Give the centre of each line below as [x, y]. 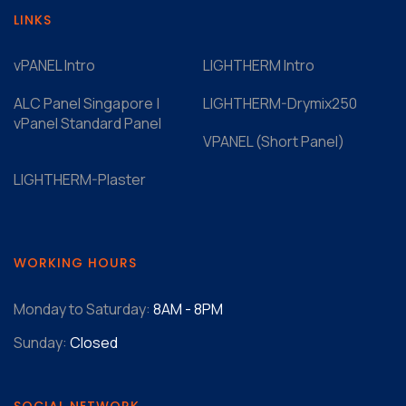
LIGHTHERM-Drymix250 [280, 103]
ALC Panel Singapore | [87, 103]
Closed [94, 342]
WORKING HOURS [75, 262]
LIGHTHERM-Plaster [80, 179]
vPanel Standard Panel [87, 123]
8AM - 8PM [188, 309]
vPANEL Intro [54, 65]
